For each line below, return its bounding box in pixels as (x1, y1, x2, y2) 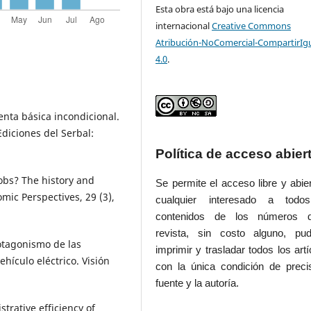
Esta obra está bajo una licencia (155, 2, 285, 15)
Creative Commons (212, 19, 292, 32)
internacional (155, 19, 212, 32)
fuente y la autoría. (155, 277, 239, 289)
